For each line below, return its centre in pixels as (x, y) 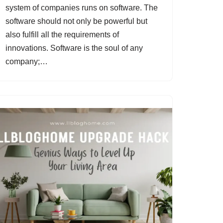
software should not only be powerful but (76, 21)
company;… (28, 61)
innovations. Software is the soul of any (74, 48)
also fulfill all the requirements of (62, 35)
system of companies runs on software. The (82, 8)
